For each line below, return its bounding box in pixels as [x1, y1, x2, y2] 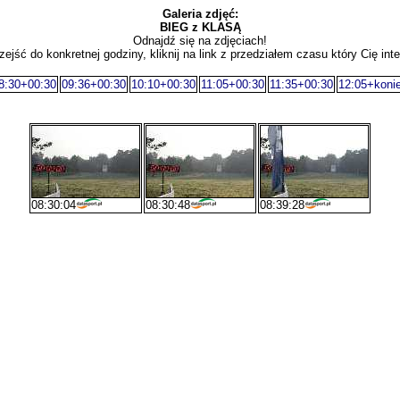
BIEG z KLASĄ [159, 21, 241, 34]
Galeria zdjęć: [162, 7, 238, 21]
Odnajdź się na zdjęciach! [133, 34, 267, 47]
